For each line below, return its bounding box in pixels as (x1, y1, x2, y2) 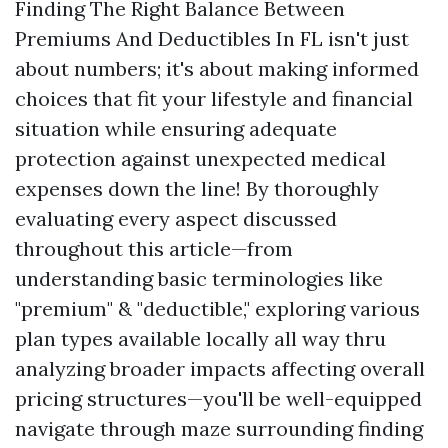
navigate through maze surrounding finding (15, 416, 423, 441)
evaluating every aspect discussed (15, 206, 337, 231)
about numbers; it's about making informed (15, 56, 419, 81)
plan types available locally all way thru (15, 326, 386, 351)
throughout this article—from (15, 236, 293, 261)
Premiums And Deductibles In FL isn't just (15, 26, 409, 51)
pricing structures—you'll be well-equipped (15, 386, 422, 411)
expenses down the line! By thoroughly (15, 176, 379, 201)
